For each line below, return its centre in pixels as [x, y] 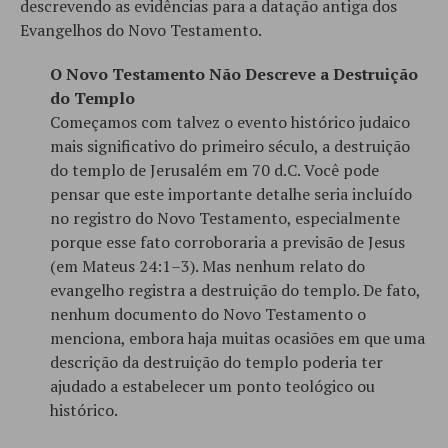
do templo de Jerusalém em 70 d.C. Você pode [214, 169]
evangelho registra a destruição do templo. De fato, [235, 289]
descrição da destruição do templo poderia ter [216, 361]
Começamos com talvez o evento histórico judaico [230, 121]
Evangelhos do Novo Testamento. [141, 29]
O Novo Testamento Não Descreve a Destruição [234, 73]
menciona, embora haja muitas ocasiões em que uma [237, 337]
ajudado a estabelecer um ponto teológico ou [212, 385]
